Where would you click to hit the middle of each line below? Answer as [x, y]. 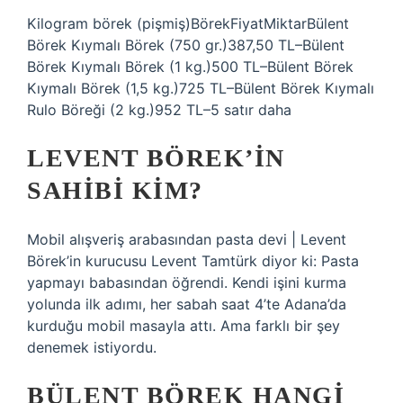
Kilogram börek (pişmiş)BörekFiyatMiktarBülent [188, 23]
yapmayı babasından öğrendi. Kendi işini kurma [187, 282]
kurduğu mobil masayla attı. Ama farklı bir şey [184, 326]
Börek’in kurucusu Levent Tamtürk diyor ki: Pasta [193, 261]
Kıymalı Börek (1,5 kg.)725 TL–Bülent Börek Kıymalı [201, 88]
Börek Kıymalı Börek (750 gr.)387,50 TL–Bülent [186, 45]
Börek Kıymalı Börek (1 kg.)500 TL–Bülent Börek [190, 67]
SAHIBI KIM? [115, 190]
